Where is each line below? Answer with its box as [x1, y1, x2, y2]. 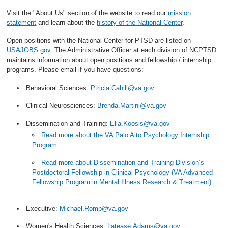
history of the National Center [97, 18, 183, 26]
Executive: [26, 204, 60, 212]
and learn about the [36, 18, 97, 26]
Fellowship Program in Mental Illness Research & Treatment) [32, 178, 212, 186]
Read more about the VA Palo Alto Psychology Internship [41, 131, 210, 139]
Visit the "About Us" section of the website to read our [7, 9, 168, 17]
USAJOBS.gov [7, 46, 51, 54]
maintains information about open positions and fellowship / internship [7, 56, 212, 64]
